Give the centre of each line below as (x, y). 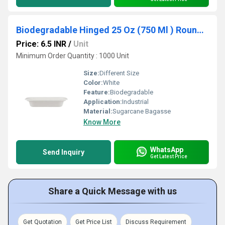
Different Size (119, 73)
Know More (102, 122)
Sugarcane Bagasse (142, 111)
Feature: (97, 92)
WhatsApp (167, 149)
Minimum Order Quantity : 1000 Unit (73, 56)
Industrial (135, 102)
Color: (93, 83)
